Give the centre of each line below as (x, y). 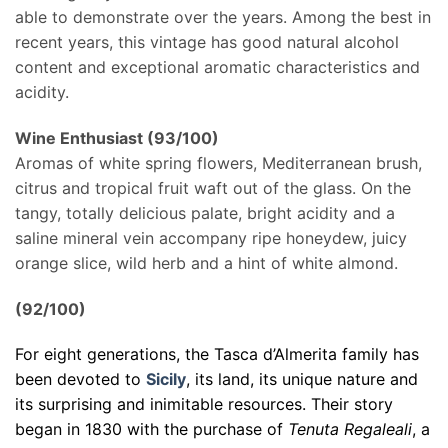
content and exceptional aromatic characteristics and (217, 67)
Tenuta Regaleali (350, 429)
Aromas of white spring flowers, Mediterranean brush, (218, 162)
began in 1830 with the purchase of (151, 429)
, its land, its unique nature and (302, 379)
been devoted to (80, 379)
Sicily (166, 379)
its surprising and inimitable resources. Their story (204, 404)
